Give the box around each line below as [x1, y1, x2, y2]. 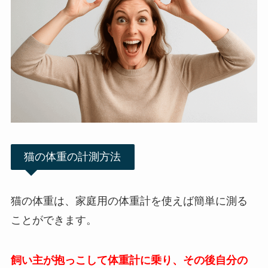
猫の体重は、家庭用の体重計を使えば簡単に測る [10, 194, 248, 207]
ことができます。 [10, 214, 97, 226]
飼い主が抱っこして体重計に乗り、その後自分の [10, 254, 248, 267]
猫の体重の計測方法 [24, 150, 121, 163]
